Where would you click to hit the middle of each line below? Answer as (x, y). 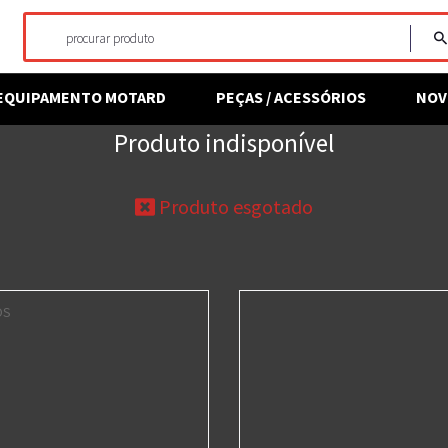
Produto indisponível (224, 143)
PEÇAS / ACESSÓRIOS (291, 97)
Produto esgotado (234, 206)
